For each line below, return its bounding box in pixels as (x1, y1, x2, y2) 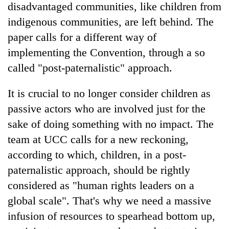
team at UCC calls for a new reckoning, (8, 132, 189, 146)
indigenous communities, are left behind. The (8, 15, 214, 28)
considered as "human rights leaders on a (8, 178, 194, 192)
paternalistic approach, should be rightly (8, 163, 190, 176)
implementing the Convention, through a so (8, 45, 205, 59)
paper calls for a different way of (8, 30, 156, 43)
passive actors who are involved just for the (8, 102, 205, 115)
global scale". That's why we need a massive (8, 194, 211, 207)
